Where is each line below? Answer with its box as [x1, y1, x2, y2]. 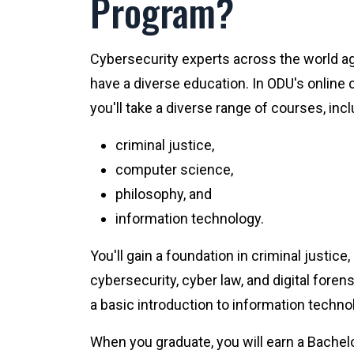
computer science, [115, 160, 233, 178]
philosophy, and [115, 185, 212, 202]
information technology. [115, 209, 264, 227]
